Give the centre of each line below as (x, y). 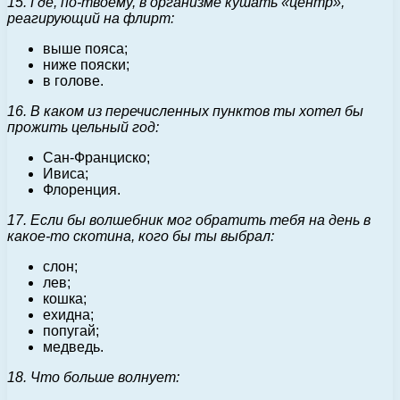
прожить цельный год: (83, 127)
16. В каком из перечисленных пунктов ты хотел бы (185, 111)
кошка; (65, 298)
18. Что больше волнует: (93, 377)
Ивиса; (66, 173)
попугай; (71, 330)
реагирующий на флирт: (91, 18)
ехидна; (68, 314)
